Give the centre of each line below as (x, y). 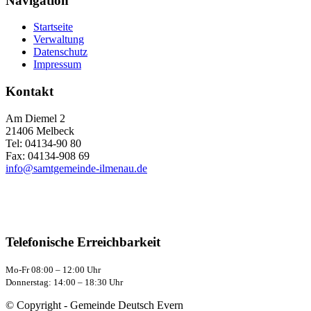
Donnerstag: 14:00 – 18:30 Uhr (64, 283)
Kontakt (30, 91)
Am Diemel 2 (35, 118)
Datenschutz (60, 52)
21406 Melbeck (40, 131)
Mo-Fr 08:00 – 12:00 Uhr (53, 270)
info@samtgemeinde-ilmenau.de (76, 168)
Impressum (57, 65)
